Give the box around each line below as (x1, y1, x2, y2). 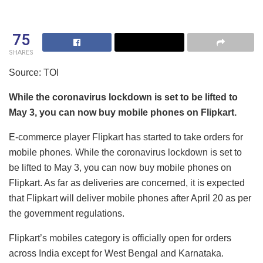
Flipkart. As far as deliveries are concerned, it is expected (9, 177, 245, 188)
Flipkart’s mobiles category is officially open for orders (9, 232, 231, 243)
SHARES (9, 47, 33, 58)
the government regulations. (9, 208, 124, 218)
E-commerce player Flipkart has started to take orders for (9, 131, 243, 142)
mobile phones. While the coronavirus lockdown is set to (9, 147, 242, 157)
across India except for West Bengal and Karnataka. (9, 248, 224, 258)
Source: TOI (9, 67, 59, 77)
